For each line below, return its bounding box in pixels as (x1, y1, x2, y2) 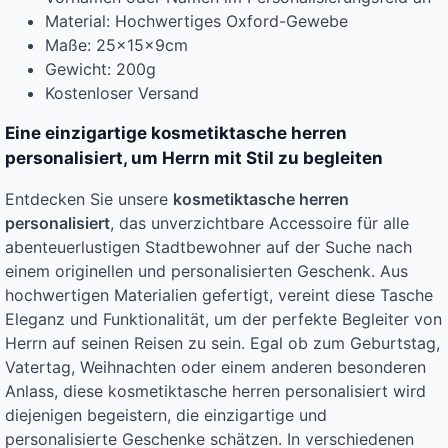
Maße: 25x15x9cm (45, 35, 188, 56)
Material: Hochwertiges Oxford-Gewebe (45, 11, 348, 32)
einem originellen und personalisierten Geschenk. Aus (5, 261, 408, 282)
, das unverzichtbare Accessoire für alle (110, 213, 409, 234)
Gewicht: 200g (45, 59, 156, 80)
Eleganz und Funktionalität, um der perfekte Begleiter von (5, 309, 442, 330)
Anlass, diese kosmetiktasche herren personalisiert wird (5, 381, 426, 402)
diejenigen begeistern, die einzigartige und (5, 405, 327, 426)
